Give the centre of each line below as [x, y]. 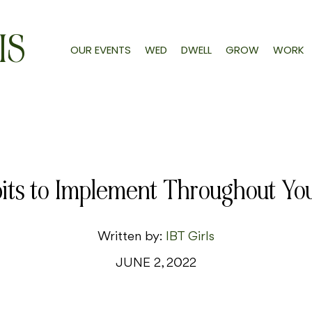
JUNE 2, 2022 [156, 264]
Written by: [132, 237]
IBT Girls [190, 237]
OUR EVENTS [100, 49]
